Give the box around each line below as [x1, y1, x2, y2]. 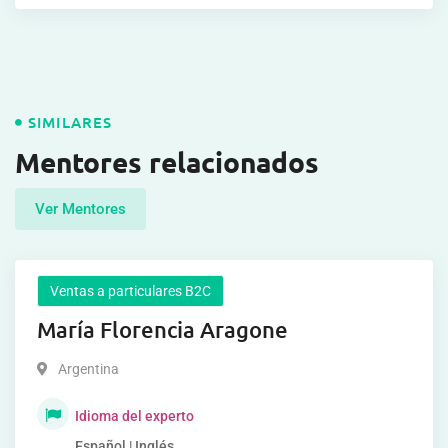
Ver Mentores [35, 199, 126, 218]
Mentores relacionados [15, 143, 319, 179]
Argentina [58, 360, 119, 377]
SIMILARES [28, 111, 113, 132]
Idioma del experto [75, 407, 194, 424]
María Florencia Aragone [37, 315, 288, 343]
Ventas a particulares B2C [50, 282, 211, 299]
